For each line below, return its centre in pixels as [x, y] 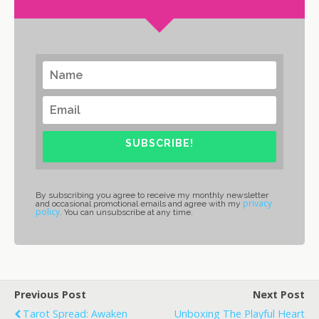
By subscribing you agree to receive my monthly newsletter [152, 195]
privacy [257, 204]
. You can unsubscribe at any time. [126, 213]
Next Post [279, 295]
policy [48, 212]
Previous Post [50, 295]
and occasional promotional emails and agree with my [139, 204]
